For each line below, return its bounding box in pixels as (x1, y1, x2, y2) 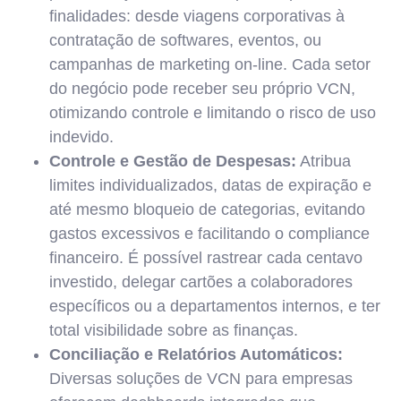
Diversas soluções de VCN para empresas (49, 370, 353, 388)
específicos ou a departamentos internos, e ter (49, 297, 380, 315)
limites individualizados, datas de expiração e (49, 176, 371, 194)
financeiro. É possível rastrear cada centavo (49, 249, 363, 267)
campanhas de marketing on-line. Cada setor (49, 55, 371, 73)
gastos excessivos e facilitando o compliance (49, 225, 370, 243)
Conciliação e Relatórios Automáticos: (49, 346, 343, 363)
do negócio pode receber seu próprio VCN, (49, 80, 355, 98)
